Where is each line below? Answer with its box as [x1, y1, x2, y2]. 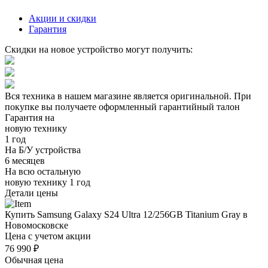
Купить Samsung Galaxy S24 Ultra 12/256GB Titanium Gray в [5, 209, 248, 220]
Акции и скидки [29, 13, 96, 23]
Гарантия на [5, 112, 54, 123]
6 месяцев [5, 155, 45, 166]
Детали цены [5, 187, 58, 198]
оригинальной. [170, 90, 232, 101]
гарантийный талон [159, 101, 240, 112]
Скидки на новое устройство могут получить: [5, 44, 193, 54]
